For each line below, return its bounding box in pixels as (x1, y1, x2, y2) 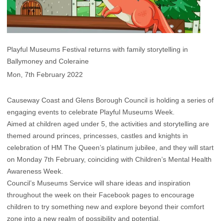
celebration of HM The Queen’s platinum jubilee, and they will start (7, 144, 214, 152)
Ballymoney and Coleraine (7, 57, 89, 65)
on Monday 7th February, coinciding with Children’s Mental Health (7, 155, 212, 164)
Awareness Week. (7, 167, 63, 176)
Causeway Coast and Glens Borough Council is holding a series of (7, 96, 214, 105)
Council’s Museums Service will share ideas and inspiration (7, 179, 190, 187)
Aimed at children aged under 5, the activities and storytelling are (7, 120, 209, 128)
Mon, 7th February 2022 (7, 71, 83, 79)
